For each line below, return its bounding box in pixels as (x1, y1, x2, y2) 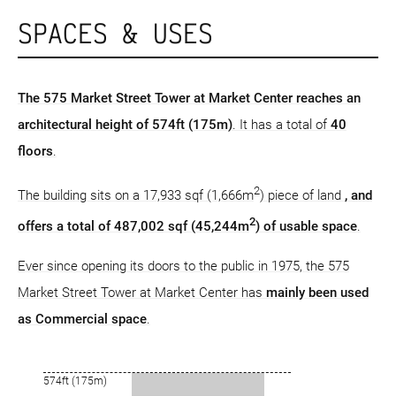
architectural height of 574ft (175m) (18, 116, 232, 133)
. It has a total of (232, 116, 331, 133)
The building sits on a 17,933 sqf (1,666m (18, 187, 254, 203)
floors (18, 142, 53, 159)
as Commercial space (18, 310, 147, 327)
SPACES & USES (18, 15, 213, 49)
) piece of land (260, 187, 345, 203)
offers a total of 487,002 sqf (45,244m (18, 217, 249, 234)
